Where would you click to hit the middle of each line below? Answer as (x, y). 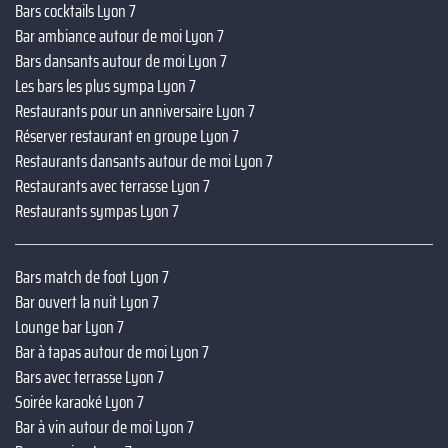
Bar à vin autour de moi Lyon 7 (104, 426)
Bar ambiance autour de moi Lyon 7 (119, 35)
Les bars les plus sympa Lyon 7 (105, 85)
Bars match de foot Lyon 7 (92, 276)
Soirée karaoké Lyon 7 (79, 401)
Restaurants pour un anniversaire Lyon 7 (135, 110)
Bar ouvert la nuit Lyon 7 (87, 301)
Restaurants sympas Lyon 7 (97, 210)
